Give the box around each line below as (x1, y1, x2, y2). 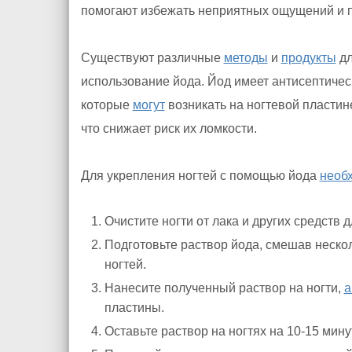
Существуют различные (80, 51, 224, 65)
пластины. (104, 301, 164, 315)
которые (80, 98, 133, 112)
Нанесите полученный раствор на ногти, (104, 281, 344, 295)
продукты (280, 51, 336, 65)
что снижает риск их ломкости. (80, 122, 257, 136)
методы (223, 51, 268, 65)
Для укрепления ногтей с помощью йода (80, 169, 320, 183)
